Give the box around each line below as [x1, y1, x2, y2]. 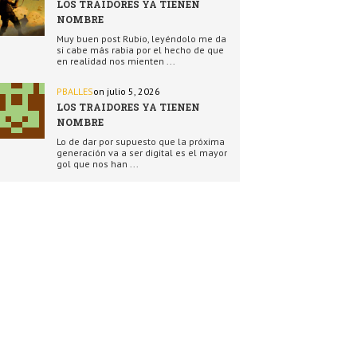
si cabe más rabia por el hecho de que [57, 44, 224, 56]
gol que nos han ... [57, 158, 139, 170]
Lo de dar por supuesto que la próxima [57, 135, 225, 147]
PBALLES [57, 85, 93, 97]
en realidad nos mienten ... [57, 55, 175, 67]
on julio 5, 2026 [93, 85, 160, 97]
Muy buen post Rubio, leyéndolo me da [57, 33, 226, 45]
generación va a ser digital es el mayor [57, 147, 227, 159]
